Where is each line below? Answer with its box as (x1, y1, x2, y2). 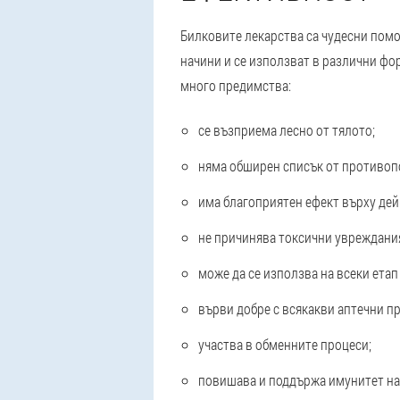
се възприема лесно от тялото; (198, 121, 375, 139)
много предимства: (180, 76, 291, 95)
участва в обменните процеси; (198, 335, 371, 354)
